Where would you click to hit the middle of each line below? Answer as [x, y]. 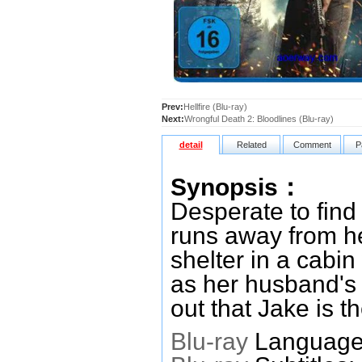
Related [251, 145]
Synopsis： [236, 187]
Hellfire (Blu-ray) [215, 107]
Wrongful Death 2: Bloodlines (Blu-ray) [259, 119]
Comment [312, 145]
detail [191, 145]
